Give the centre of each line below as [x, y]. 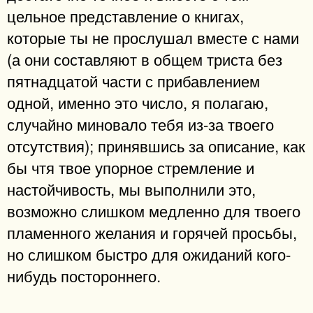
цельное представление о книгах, [125, 16]
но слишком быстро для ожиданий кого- [149, 254]
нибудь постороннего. [84, 276]
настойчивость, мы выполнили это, [131, 189]
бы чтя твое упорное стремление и [131, 167]
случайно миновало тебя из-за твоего [140, 124]
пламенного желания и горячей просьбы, [152, 232]
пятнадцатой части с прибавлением [133, 81]
